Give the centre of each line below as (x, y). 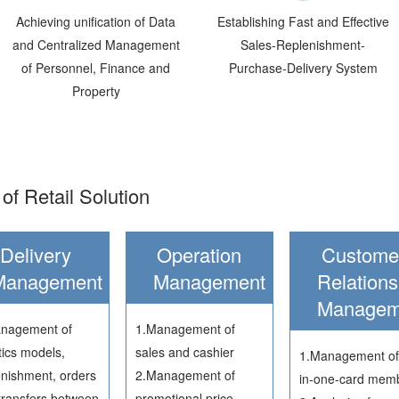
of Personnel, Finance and (96, 67)
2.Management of (186, 375)
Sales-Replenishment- (303, 44)
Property (96, 90)
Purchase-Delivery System (303, 67)
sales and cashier (185, 351)
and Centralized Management (96, 44)
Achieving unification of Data (96, 21)
